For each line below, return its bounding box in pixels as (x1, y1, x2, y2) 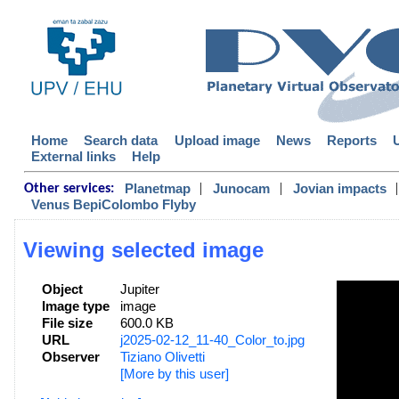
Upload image (174, 133, 260, 149)
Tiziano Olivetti (119, 350, 205, 365)
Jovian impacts (292, 181, 387, 197)
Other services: (24, 181, 115, 196)
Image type (41, 299, 110, 314)
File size (41, 316, 93, 331)
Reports (326, 133, 377, 149)
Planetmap (125, 181, 191, 197)
